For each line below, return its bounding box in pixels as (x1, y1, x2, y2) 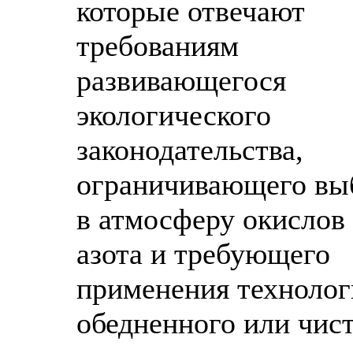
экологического (76, 98, 271, 132)
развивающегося (76, 63, 286, 97)
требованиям (76, 28, 239, 62)
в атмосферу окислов (76, 202, 345, 236)
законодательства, (76, 132, 303, 166)
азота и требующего (76, 236, 330, 270)
